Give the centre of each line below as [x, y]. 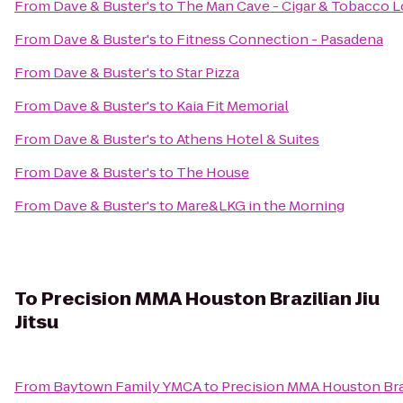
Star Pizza [208, 72]
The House [213, 172]
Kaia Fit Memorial [233, 106]
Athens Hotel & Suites [248, 139]
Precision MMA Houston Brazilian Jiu [210, 299]
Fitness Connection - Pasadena [280, 39]
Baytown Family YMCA [127, 386]
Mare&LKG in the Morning [260, 206]
